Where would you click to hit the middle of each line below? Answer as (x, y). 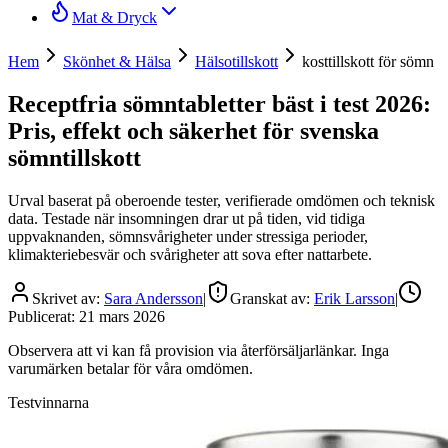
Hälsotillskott (236, 61)
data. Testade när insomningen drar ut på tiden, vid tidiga (186, 218)
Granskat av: (272, 298)
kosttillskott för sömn (368, 61)
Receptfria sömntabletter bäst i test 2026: (219, 103)
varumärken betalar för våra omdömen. (130, 368)
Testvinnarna (48, 402)
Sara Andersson (153, 298)
